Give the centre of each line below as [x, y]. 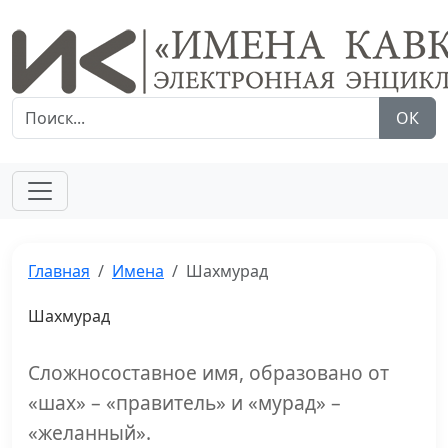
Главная [59, 271]
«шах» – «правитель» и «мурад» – [184, 402]
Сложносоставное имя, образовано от [208, 372]
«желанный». [89, 432]
